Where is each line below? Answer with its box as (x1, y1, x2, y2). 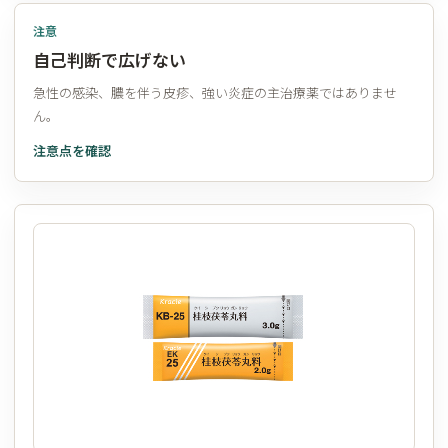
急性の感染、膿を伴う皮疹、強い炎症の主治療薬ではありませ (33, 82, 397, 102)
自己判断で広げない (33, 46, 186, 72)
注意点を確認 (33, 140, 111, 160)
